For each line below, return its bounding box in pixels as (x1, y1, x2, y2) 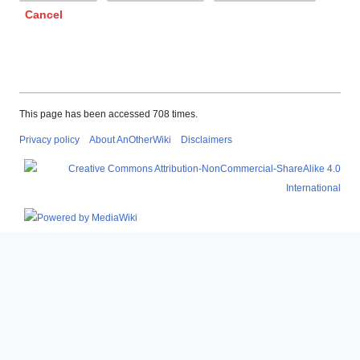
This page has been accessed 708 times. (19, 108, 198, 120)
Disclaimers (181, 133, 232, 145)
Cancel (25, 7, 63, 21)
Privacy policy (19, 133, 80, 145)
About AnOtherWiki (89, 133, 171, 145)
